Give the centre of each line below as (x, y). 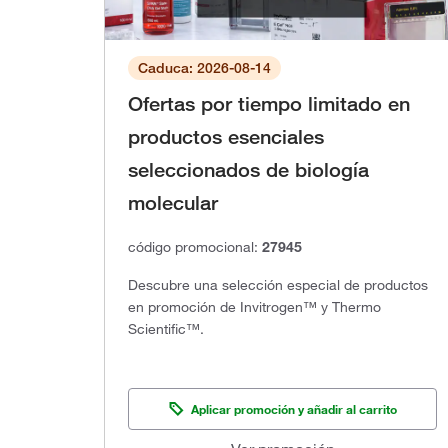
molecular (173, 202)
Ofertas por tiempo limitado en (269, 103)
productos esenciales (226, 136)
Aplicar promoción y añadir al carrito (293, 408)
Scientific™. (166, 328)
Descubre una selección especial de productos (278, 284)
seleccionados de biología (248, 169)
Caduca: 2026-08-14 (204, 67)
